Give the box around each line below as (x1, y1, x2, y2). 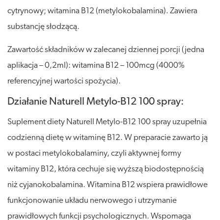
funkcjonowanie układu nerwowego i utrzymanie (7, 196, 177, 205)
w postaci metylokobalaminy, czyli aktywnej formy (7, 149, 181, 158)
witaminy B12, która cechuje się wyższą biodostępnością (7, 165, 204, 173)
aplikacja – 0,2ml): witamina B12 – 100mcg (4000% (7, 61, 185, 70)
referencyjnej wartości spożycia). (7, 77, 121, 85)
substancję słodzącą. (7, 22, 80, 31)
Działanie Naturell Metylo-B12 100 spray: (7, 96, 184, 107)
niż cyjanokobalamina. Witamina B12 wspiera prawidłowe (7, 180, 208, 189)
